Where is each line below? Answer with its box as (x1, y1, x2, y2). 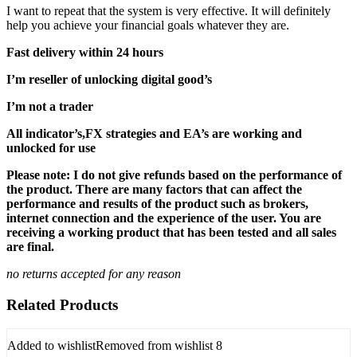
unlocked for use (6, 140, 96, 155)
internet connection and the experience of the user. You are (6, 210, 321, 225)
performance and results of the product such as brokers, (6, 196, 308, 210)
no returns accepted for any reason (6, 266, 181, 280)
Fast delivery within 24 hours (6, 45, 163, 59)
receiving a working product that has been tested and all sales (6, 225, 336, 239)
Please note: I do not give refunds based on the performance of (6, 167, 342, 182)
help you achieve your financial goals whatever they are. (6, 18, 289, 32)
